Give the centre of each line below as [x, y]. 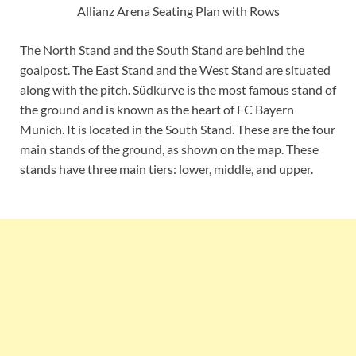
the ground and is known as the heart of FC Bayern [157, 109]
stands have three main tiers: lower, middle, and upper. [166, 168]
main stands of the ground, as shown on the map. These [169, 149]
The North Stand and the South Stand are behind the [162, 49]
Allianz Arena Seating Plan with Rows [178, 10]
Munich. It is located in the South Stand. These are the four [178, 129]
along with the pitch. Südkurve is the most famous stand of [178, 89]
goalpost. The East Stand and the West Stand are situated [175, 69]
